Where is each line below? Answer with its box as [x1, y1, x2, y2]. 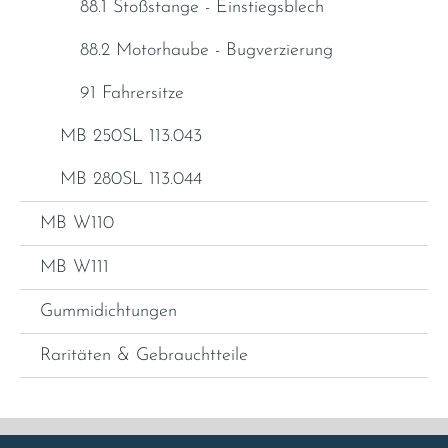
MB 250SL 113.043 [60, 127, 202, 147]
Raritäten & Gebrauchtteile [40, 346, 248, 366]
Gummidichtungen [40, 302, 177, 322]
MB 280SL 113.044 [60, 170, 202, 190]
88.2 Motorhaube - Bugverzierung [80, 41, 333, 61]
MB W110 [40, 214, 114, 234]
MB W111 [40, 258, 109, 278]
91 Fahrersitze [80, 84, 184, 104]
